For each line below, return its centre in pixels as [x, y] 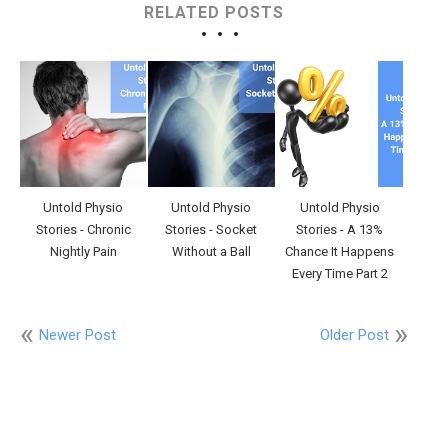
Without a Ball [211, 251]
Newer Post [78, 334]
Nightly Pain [83, 251]
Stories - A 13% [340, 229]
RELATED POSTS [214, 12]
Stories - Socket [211, 229]
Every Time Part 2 [339, 273]
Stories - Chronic [83, 229]
